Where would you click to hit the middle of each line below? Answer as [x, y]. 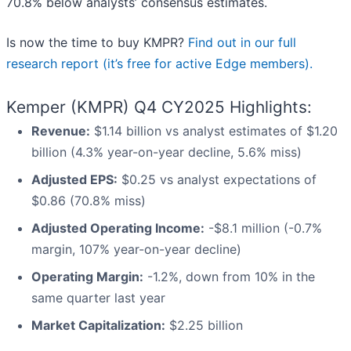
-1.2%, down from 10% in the [229, 277]
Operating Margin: [87, 277]
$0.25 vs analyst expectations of [217, 180]
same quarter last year [98, 298]
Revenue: [61, 131]
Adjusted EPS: [74, 180]
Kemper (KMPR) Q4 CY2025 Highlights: [159, 107]
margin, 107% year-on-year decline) [136, 250]
